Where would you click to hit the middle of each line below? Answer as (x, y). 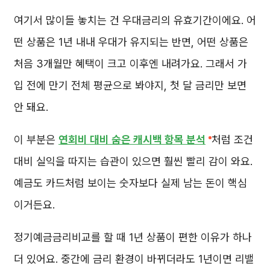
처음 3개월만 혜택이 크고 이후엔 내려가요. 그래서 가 (130, 63)
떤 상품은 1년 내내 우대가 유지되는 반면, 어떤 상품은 (131, 42)
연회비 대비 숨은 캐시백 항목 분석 (132, 139)
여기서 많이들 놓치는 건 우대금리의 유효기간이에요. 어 (135, 20)
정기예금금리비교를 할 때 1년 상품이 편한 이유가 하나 (133, 237)
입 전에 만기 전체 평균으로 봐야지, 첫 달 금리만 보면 (130, 85)
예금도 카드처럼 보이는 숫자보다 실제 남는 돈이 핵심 (130, 183)
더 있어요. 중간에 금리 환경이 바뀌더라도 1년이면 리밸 (134, 259)
